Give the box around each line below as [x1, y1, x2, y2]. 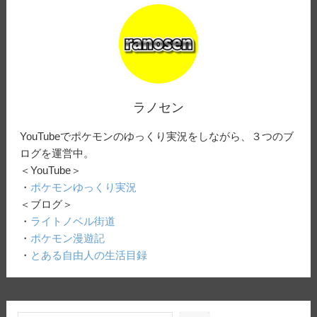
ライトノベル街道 [30, 215, 116, 228]
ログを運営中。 [20, 147, 95, 160]
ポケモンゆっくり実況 [30, 181, 137, 194]
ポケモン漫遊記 [30, 232, 105, 245]
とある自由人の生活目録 [30, 249, 148, 262]
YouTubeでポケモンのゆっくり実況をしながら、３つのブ [20, 130, 294, 143]
